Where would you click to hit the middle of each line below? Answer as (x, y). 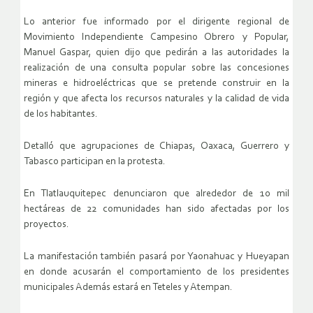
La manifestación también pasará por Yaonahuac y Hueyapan (156, 257)
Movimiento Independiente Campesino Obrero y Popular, (156, 38)
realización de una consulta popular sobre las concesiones (156, 68)
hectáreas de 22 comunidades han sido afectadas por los (156, 210)
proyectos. (46, 225)
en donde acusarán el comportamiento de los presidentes (156, 272)
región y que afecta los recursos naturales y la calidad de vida (156, 99)
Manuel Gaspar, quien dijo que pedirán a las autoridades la (156, 53)
